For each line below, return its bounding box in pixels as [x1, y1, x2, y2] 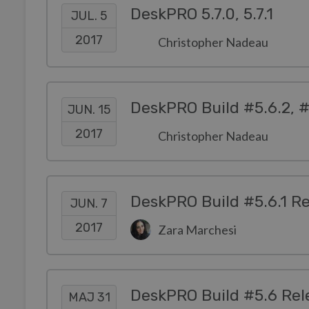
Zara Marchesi [158, 222, 237, 237]
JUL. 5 [70, 8, 108, 23]
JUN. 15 [67, 101, 111, 117]
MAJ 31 [68, 289, 110, 305]
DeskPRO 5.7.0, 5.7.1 [130, 5, 273, 23]
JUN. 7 [70, 195, 108, 211]
